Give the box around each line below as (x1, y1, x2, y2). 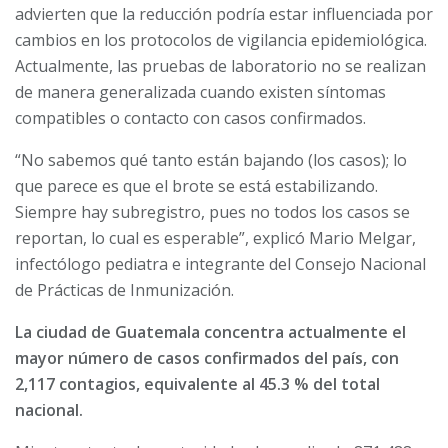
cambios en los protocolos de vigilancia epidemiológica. (15, 28, 427, 51)
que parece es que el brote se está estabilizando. (15, 174, 378, 197)
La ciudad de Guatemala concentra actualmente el (15, 320, 406, 343)
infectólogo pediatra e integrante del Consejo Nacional (15, 252, 426, 275)
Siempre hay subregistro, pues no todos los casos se (15, 200, 410, 223)
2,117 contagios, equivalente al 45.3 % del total (15, 372, 380, 395)
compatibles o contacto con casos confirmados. (15, 106, 366, 129)
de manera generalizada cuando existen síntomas (15, 80, 386, 103)
